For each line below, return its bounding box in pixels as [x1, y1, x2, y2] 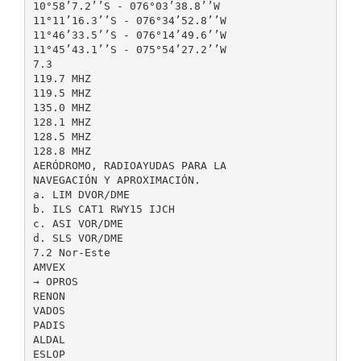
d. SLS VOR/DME [32, 231, 123, 244]
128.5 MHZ [32, 130, 91, 143]
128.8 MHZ [32, 144, 91, 157]
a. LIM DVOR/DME [32, 188, 130, 201]
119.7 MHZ [32, 72, 91, 85]
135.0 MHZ [32, 101, 91, 114]
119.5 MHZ [32, 86, 91, 99]
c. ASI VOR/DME [32, 217, 123, 230]
